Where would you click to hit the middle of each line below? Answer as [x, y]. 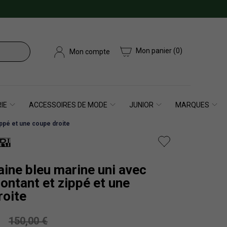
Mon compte [90, 51]
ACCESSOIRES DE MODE [68, 105]
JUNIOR [141, 105]
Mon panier [155, 51]
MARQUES [192, 105]
